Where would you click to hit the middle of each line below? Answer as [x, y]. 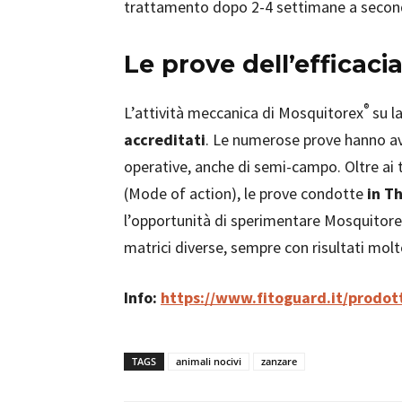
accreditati [165, 140]
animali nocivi [209, 361]
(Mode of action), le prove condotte [245, 193]
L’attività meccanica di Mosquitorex [244, 113]
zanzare [279, 361]
